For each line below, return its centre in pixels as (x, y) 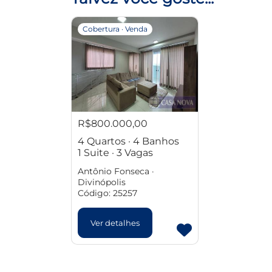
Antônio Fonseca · (116, 171)
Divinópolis (102, 182)
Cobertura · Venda (115, 29)
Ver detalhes (115, 223)
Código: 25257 (107, 193)
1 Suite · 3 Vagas (115, 153)
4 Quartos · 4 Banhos (128, 141)
